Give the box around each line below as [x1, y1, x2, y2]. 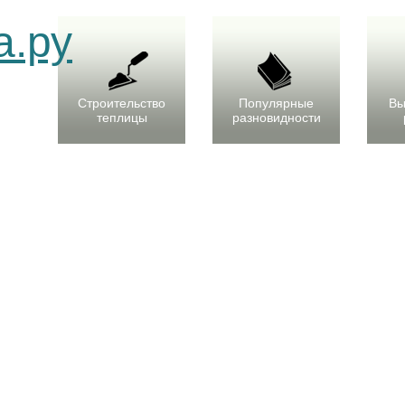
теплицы [96, 110, 147, 125]
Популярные [239, 96, 314, 110]
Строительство [78, 96, 165, 110]
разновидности [231, 110, 321, 125]
